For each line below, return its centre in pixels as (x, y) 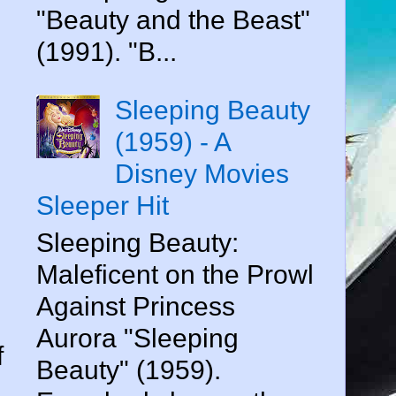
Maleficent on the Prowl (175, 274)
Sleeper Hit (103, 205)
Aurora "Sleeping (137, 338)
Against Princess (136, 306)
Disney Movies (202, 173)
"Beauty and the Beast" (173, 19)
